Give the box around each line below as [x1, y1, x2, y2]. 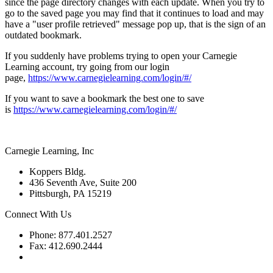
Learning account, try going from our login [5, 61, 169, 72]
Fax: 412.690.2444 [29, 240, 102, 251]
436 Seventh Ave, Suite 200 [29, 177, 136, 188]
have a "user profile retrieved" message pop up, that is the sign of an [5, 18, 266, 29]
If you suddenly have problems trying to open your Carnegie [5, 50, 237, 61]
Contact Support [29, 251, 92, 262]
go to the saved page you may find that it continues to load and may [5, 7, 264, 18]
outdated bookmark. [5, 29, 84, 40]
